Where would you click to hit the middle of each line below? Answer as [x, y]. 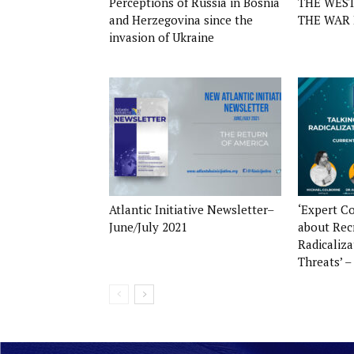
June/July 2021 [148, 227]
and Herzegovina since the [181, 20]
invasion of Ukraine [162, 37]
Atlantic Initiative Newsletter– [191, 209]
